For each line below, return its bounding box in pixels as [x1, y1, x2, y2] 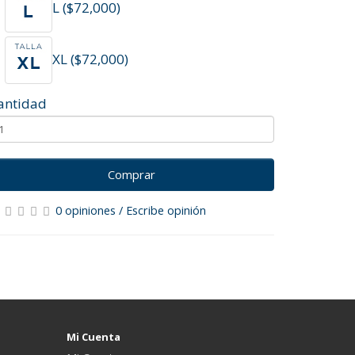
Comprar [108, 166, 155, 182]
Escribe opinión [126, 203, 206, 218]
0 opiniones [55, 203, 116, 218]
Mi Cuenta [66, 330, 120, 344]
